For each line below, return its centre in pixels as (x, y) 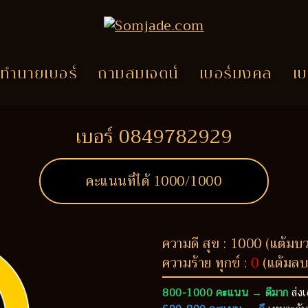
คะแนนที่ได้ (120, 181)
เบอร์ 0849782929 (154, 137)
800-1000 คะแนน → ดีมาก (225, 293)
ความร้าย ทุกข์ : (207, 263)
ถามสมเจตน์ (138, 75)
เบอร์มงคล (235, 75)
